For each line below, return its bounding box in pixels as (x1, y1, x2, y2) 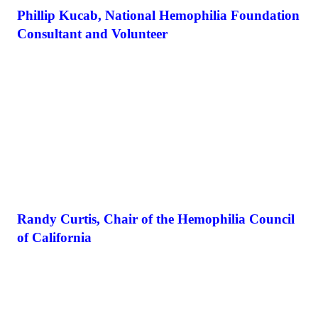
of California (17, 229, 92, 245)
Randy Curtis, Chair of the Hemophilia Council (17, 211, 295, 226)
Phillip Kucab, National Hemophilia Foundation (17, 7, 300, 23)
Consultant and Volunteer (17, 26, 168, 41)
